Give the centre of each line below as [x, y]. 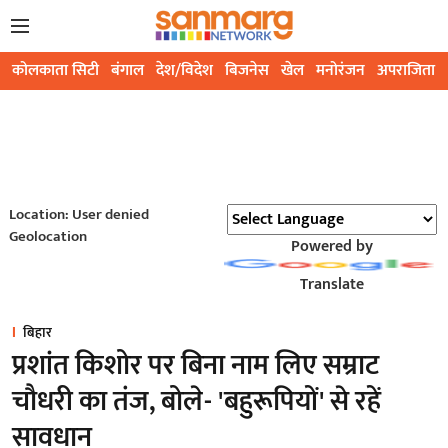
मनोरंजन [340, 71]
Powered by [331, 247]
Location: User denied [78, 215]
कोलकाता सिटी [55, 71]
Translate [331, 285]
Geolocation [47, 237]
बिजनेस [247, 71]
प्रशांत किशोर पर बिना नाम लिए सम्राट [195, 366]
